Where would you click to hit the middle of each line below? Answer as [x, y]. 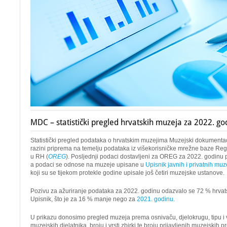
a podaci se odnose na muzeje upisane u [88, 165]
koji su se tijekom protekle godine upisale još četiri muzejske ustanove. [127, 173]
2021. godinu [155, 199]
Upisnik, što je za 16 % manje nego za [84, 199]
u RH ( [39, 157]
